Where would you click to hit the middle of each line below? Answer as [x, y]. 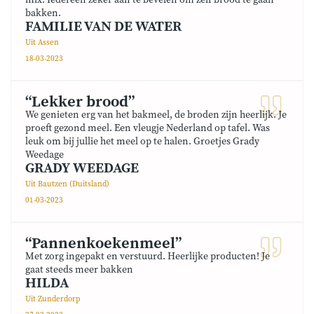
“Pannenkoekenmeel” [103, 244]
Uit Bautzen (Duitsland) [67, 184]
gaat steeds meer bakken [79, 270]
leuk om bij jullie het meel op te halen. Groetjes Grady [142, 142]
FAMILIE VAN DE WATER [103, 27]
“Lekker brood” [80, 102]
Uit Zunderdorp [53, 299]
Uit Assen [42, 43]
